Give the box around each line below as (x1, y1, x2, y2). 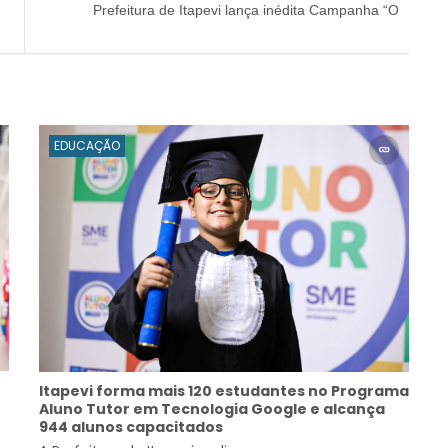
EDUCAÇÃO (54, 136, 120, 154)
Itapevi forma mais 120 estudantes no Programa (39, 380, 409, 401)
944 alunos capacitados (39, 416, 223, 437)
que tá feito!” (319, 19, 399, 36)
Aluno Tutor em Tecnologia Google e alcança (39, 398, 385, 419)
